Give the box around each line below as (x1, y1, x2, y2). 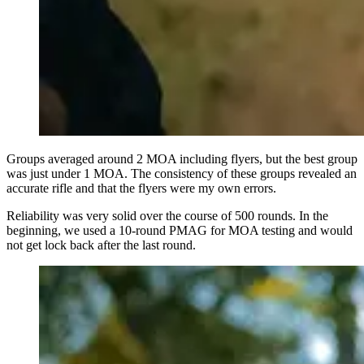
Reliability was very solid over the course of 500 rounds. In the (6, 208, 328, 223)
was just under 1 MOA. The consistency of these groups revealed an (6, 166, 357, 180)
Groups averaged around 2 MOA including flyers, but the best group (6, 151, 357, 166)
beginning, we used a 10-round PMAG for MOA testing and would (6, 223, 353, 237)
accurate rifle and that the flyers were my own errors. (6, 180, 276, 195)
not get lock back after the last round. (6, 237, 196, 252)
